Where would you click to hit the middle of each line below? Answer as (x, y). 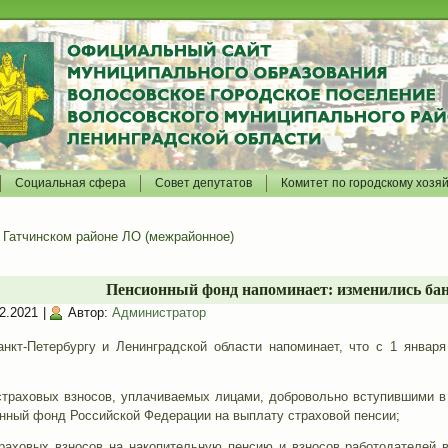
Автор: (87, 312)
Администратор (158, 312)
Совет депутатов (203, 183)
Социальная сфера (70, 183)
